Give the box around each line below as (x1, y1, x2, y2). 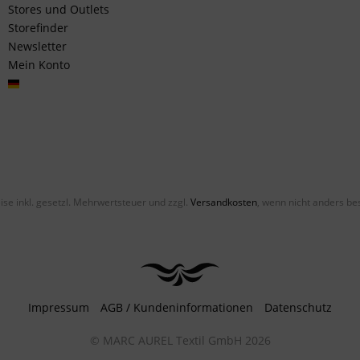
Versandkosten (190, 195, 257, 210)
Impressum (28, 299, 89, 315)
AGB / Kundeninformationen (100, 299, 253, 315)
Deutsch (19, 80, 63, 95)
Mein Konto (8, 57, 70, 72)
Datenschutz (264, 299, 332, 315)
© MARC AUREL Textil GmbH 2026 (89, 332, 271, 348)
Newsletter (8, 39, 67, 54)
